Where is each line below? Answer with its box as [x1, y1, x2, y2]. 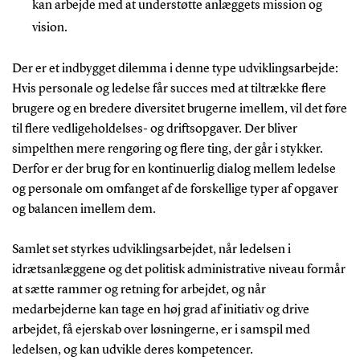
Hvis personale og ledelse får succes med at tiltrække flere [11, 82, 326, 96]
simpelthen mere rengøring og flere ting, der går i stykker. [11, 142, 323, 156]
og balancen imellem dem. [11, 202, 156, 216]
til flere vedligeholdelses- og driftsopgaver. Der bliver [11, 122, 297, 136]
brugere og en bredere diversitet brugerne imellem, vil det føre [11, 102, 347, 116]
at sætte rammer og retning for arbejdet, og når [11, 283, 266, 297]
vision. [31, 21, 67, 35]
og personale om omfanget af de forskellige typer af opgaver [11, 182, 338, 196]
